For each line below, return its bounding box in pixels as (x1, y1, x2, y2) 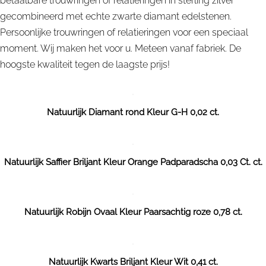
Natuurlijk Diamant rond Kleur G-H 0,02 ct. (47, 107, 219, 118)
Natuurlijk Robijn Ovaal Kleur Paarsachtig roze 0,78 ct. (24, 207, 242, 217)
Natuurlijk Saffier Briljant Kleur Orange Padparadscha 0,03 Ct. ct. (4, 157, 262, 167)
